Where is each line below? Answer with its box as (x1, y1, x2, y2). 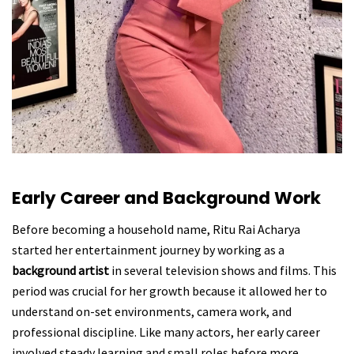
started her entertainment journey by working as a (12, 241, 284, 258)
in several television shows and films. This (109, 262, 337, 278)
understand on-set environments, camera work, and (12, 303, 292, 319)
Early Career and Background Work (12, 186, 321, 211)
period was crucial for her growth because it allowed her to (12, 282, 327, 299)
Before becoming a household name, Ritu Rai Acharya (12, 220, 300, 237)
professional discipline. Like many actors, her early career (12, 323, 320, 340)
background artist (12, 262, 109, 278)
